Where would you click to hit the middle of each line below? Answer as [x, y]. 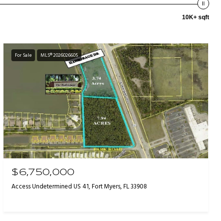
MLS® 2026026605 [59, 55]
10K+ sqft [196, 17]
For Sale [23, 55]
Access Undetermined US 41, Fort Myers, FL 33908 [79, 187]
